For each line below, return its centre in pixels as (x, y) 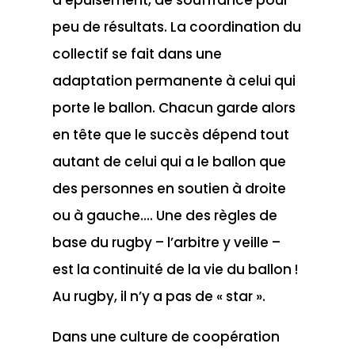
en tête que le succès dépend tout (170, 134)
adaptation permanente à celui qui (174, 80)
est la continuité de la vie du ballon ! (175, 269)
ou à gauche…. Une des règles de (164, 215)
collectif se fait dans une (137, 53)
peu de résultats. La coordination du (176, 27)
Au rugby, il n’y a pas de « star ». (158, 296)
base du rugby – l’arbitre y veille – (166, 242)
